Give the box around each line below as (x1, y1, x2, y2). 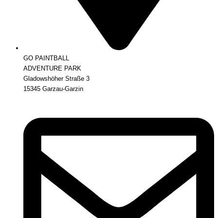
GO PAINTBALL (23, 54, 69, 62)
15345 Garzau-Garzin (23, 85, 83, 93)
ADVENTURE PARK (23, 65, 81, 73)
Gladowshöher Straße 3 (23, 75, 90, 83)
